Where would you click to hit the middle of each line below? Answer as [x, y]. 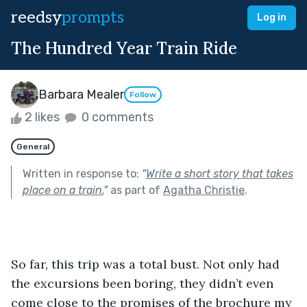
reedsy [36, 17]
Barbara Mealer [81, 94]
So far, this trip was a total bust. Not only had [147, 264]
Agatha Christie [204, 190]
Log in [272, 17]
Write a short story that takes [220, 173]
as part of [135, 190]
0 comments [116, 117]
